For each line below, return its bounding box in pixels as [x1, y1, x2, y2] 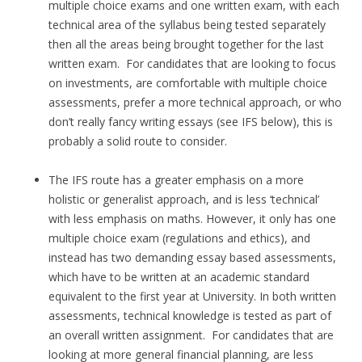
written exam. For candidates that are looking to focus [48, 56, 336, 72]
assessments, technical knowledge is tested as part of [48, 308, 331, 324]
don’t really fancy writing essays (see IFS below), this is [48, 114, 333, 130]
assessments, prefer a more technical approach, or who [48, 95, 342, 111]
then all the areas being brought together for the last [48, 36, 324, 53]
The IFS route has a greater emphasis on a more [48, 172, 304, 188]
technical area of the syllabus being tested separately [48, 17, 326, 33]
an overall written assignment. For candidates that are [48, 327, 334, 343]
